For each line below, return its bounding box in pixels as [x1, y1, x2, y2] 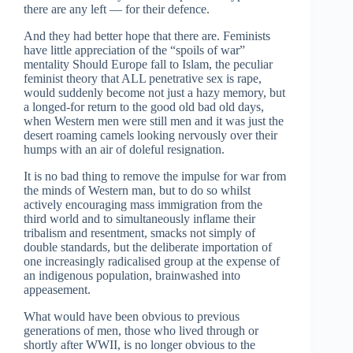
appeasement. [24, 283, 91, 297]
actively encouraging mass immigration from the [24, 198, 262, 212]
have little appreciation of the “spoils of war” [24, 43, 245, 58]
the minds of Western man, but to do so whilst [24, 184, 251, 198]
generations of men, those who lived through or [24, 324, 258, 338]
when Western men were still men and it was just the [24, 114, 284, 128]
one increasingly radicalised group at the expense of [24, 255, 280, 269]
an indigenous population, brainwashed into [24, 269, 240, 283]
